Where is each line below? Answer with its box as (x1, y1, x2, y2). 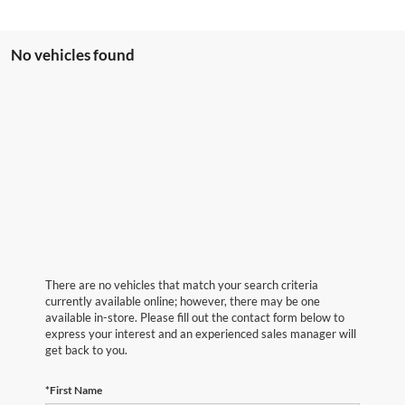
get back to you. (45, 343, 127, 358)
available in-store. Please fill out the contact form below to (45, 310, 344, 325)
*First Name (45, 383, 102, 398)
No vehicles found (11, 45, 135, 65)
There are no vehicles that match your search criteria (45, 278, 318, 293)
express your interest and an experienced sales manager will (45, 326, 356, 342)
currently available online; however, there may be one (45, 294, 320, 309)
